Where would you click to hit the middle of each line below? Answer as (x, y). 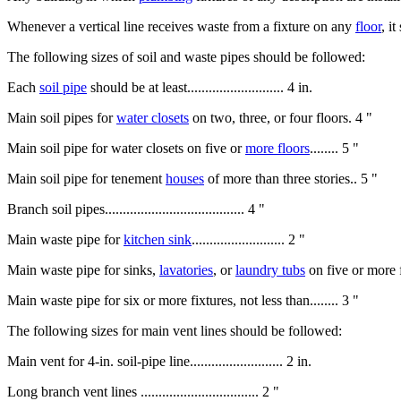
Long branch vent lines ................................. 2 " (143, 391)
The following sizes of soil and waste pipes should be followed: (186, 56)
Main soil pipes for (62, 117)
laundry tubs (270, 269)
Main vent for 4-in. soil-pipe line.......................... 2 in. (159, 361)
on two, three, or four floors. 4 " (281, 117)
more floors (277, 148)
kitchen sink (158, 239)
